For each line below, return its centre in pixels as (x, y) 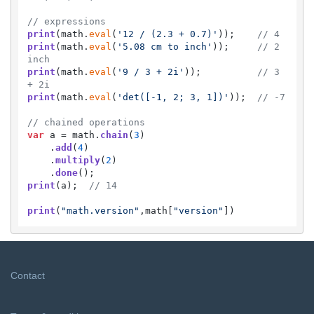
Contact (28, 275)
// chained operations (86, 122)
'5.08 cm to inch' (164, 47)
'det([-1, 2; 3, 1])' (173, 97)
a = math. (72, 135)
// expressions (66, 21)
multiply (77, 160)
